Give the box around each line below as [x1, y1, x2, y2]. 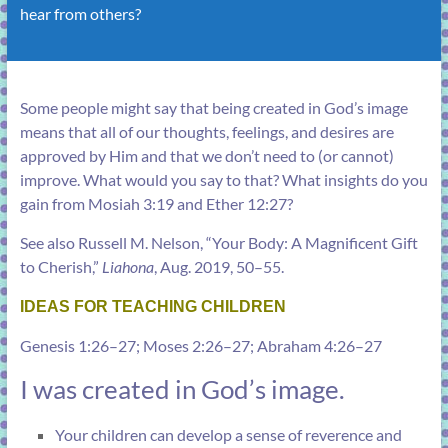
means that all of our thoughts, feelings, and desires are [19, 122, 394, 142]
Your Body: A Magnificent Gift [211, 233, 418, 253]
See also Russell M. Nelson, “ [19, 233, 212, 253]
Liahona [101, 257, 154, 277]
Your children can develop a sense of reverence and [54, 425, 402, 445]
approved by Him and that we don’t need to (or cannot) [19, 146, 394, 166]
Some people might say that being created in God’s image [19, 98, 408, 118]
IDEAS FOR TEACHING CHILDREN [19, 298, 286, 316]
